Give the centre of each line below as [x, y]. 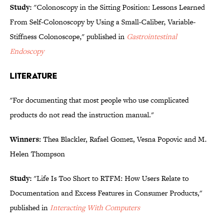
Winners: [25, 139]
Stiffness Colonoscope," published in [68, 37]
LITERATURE [33, 76]
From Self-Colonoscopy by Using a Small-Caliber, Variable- [103, 22]
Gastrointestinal [152, 37]
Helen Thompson [37, 154]
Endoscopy [27, 51]
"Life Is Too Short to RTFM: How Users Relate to [110, 178]
